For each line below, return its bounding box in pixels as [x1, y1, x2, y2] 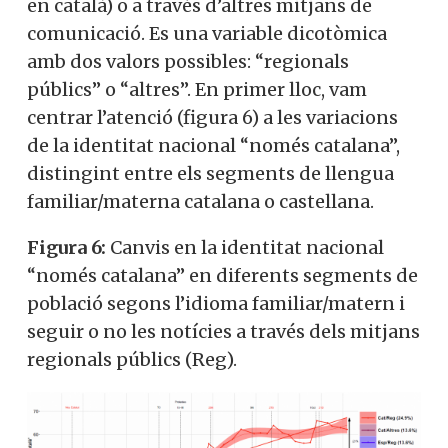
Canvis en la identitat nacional [106, 235, 384, 259]
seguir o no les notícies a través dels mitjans [27, 319, 420, 343]
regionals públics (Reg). [27, 347, 237, 371]
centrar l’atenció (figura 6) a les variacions [27, 105, 398, 129]
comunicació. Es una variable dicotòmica [27, 21, 387, 45]
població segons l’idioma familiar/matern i [27, 291, 405, 315]
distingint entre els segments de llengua [27, 161, 394, 185]
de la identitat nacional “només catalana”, [27, 133, 400, 157]
